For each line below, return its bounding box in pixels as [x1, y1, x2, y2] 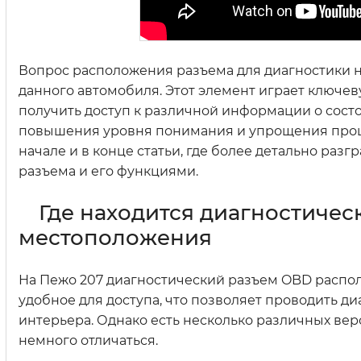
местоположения [19, 225, 212, 251]
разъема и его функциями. [19, 164, 198, 180]
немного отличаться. [19, 333, 158, 349]
